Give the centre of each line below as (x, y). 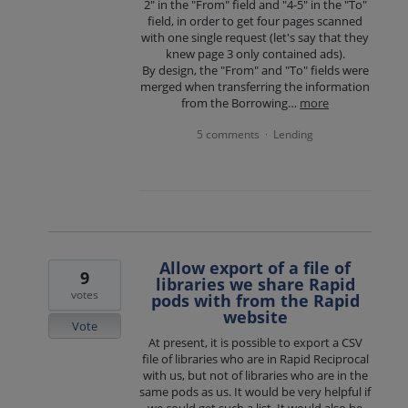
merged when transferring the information (255, 87)
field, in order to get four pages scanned (255, 21)
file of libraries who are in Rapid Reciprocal (255, 358)
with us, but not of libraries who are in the (255, 375)
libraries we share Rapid (255, 284)
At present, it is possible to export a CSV (255, 342)
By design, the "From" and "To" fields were (255, 71)
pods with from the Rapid (255, 300)
